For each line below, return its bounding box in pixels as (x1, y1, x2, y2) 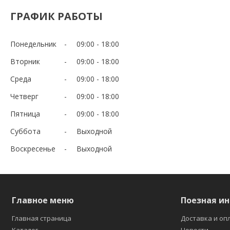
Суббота (10, 126, 41, 136)
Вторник (10, 56, 40, 66)
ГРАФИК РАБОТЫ (10, 9, 103, 23)
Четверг (10, 91, 39, 101)
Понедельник (10, 39, 56, 49)
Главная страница (12, 213, 71, 223)
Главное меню (12, 194, 74, 206)
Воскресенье (10, 143, 55, 154)
